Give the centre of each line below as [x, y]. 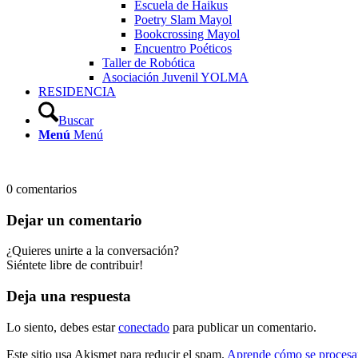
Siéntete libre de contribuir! [75, 265]
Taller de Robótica [149, 63]
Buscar [76, 120]
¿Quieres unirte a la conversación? [93, 251]
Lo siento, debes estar [62, 327]
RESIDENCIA [77, 91]
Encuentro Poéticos [183, 48]
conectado [144, 327]
